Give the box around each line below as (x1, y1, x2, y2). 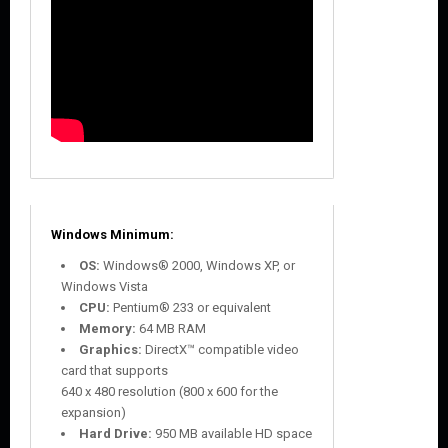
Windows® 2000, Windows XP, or (103, 258, 295, 273)
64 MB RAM (139, 321, 206, 336)
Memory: (79, 321, 139, 336)
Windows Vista (61, 279, 148, 294)
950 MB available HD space (155, 426, 312, 441)
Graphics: (79, 342, 145, 357)
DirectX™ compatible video (145, 342, 299, 357)
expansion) (61, 405, 126, 420)
